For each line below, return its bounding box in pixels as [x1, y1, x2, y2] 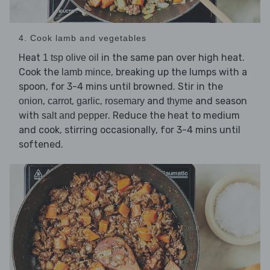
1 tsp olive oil [43, 52, 99, 63]
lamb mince [61, 66, 111, 77]
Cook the [19, 66, 61, 78]
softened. [19, 138, 63, 150]
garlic [77, 95, 100, 106]
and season [193, 95, 247, 107]
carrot [48, 95, 72, 106]
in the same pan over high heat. [99, 51, 245, 63]
